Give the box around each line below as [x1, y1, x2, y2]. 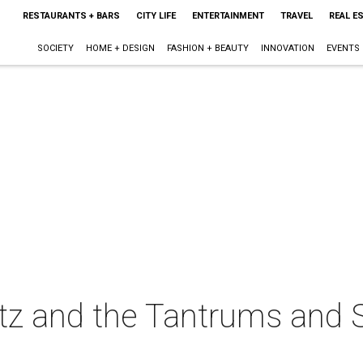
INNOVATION [260, 43, 314, 53]
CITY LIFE [135, 11, 176, 21]
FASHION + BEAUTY [166, 43, 249, 53]
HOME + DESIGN [85, 43, 155, 53]
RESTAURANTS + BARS [22, 11, 120, 21]
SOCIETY [36, 43, 74, 53]
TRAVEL [280, 11, 313, 21]
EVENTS [326, 43, 360, 53]
